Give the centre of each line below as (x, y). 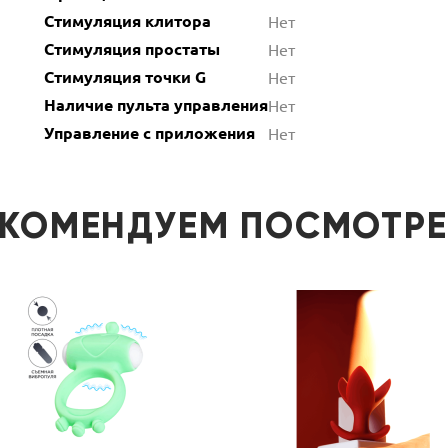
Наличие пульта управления (156, 104)
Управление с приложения (149, 132)
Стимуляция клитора (127, 20)
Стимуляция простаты (132, 48)
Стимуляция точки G (125, 76)
